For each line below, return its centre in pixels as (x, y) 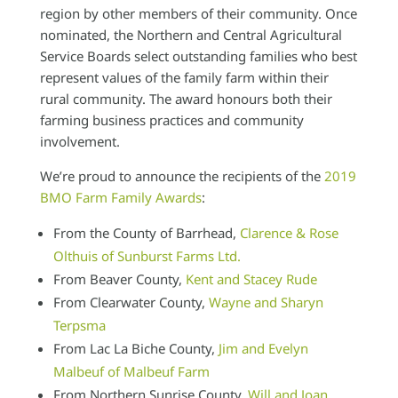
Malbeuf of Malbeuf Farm (131, 371)
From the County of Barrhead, (146, 233)
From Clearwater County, (131, 302)
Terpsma (79, 325)
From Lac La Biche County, (135, 348)
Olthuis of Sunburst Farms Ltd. (147, 256)
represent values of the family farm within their (184, 77)
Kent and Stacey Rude (251, 279)
